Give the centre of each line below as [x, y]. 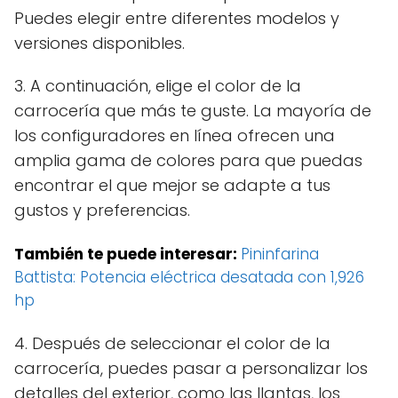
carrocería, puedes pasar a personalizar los [191, 368]
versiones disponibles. [99, 43]
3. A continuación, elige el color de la [158, 85]
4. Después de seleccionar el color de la [172, 343]
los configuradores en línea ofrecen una [175, 135]
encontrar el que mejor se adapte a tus [172, 185]
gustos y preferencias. [102, 210]
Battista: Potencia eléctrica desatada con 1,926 [189, 277]
